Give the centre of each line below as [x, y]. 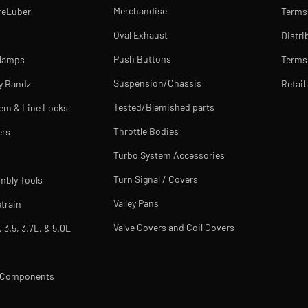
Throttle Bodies [146, 131]
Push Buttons [143, 59]
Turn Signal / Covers [156, 179]
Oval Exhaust [141, 35]
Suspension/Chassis [158, 83]
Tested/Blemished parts [164, 107]
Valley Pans [136, 203]
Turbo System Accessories [169, 155]
